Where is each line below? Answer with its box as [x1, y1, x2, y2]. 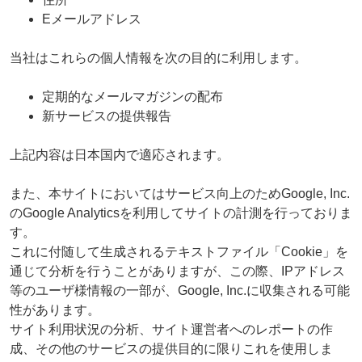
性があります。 [9, 302, 100, 317]
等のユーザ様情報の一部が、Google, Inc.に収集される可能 [9, 283, 350, 297]
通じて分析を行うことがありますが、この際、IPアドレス [9, 263, 345, 278]
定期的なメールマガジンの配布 [41, 89, 223, 103]
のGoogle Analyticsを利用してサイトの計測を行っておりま [9, 205, 352, 220]
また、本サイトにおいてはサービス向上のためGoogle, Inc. [9, 186, 350, 200]
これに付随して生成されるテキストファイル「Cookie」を [9, 244, 348, 259]
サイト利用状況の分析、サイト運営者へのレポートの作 [9, 322, 333, 336]
